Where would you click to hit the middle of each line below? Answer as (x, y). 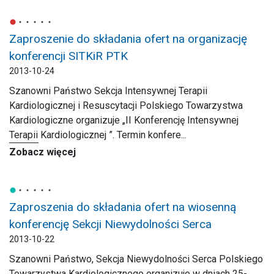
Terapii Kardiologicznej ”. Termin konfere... (98, 135)
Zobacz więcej (43, 152)
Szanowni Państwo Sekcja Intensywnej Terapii (108, 91)
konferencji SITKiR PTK (68, 56)
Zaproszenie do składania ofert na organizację (128, 39)
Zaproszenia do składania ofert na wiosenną (123, 207)
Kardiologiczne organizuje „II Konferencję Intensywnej (124, 120)
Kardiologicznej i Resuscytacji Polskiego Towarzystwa (126, 106)
